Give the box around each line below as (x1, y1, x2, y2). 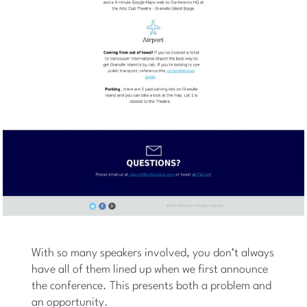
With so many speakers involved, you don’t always (32, 247, 275, 260)
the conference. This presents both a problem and (32, 280, 272, 293)
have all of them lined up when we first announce (32, 264, 269, 276)
